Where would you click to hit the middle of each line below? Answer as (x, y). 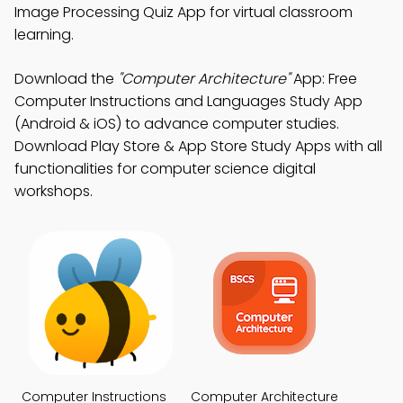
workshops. (54, 192)
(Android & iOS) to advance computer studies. (177, 124)
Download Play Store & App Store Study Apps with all (198, 147)
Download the (66, 79)
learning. (44, 35)
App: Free (323, 79)
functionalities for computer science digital (165, 169)
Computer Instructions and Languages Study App (188, 102)
